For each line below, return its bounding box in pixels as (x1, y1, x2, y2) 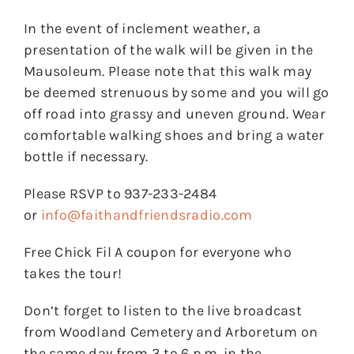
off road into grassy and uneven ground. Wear (24, 105, 326, 123)
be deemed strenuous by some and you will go (24, 84, 330, 102)
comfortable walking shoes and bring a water (24, 126, 325, 145)
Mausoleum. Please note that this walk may (24, 62, 312, 81)
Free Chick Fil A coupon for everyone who (24, 243, 292, 262)
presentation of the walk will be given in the (24, 41, 314, 59)
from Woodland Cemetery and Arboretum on (24, 323, 318, 341)
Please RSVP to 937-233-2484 (24, 185, 217, 203)
